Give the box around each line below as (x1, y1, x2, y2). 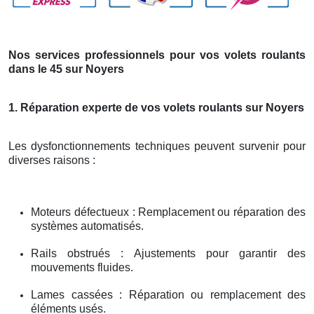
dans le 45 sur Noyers (8, 63, 124, 76)
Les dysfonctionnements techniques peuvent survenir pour (8, 140, 306, 153)
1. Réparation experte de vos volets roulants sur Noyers (8, 102, 304, 114)
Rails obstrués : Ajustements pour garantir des (31, 247, 306, 260)
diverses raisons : (8, 154, 95, 167)
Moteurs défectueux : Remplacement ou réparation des (31, 206, 306, 219)
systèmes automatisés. (31, 220, 144, 233)
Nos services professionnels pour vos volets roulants (8, 49, 306, 62)
